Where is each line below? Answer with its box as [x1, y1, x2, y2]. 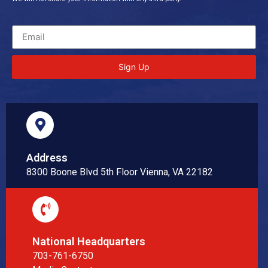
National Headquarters [32, 234, 145, 248]
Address [26, 151, 68, 164]
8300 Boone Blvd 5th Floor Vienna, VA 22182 [26, 166, 213, 178]
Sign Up [118, 61, 150, 72]
